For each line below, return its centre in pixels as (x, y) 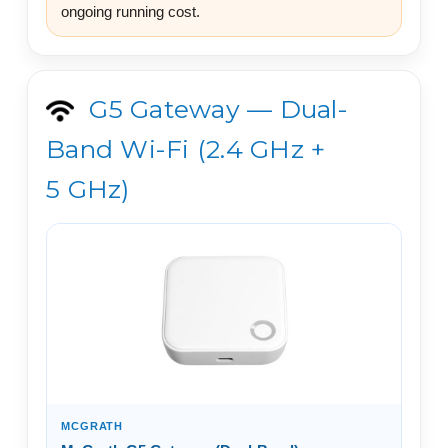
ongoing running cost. (130, 11)
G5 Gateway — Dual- (215, 108)
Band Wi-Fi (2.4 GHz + (186, 148)
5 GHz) (88, 188)
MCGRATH (92, 425)
